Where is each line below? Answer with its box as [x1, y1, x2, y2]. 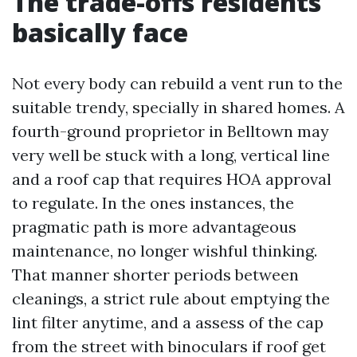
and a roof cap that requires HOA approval [12, 169, 331, 189]
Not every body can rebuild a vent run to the [12, 73, 343, 93]
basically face [12, 15, 188, 49]
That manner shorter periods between [12, 265, 299, 284]
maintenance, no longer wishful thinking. [12, 241, 317, 261]
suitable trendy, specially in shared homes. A [12, 97, 345, 117]
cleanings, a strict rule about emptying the [12, 288, 330, 308]
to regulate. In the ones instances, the [12, 193, 294, 213]
